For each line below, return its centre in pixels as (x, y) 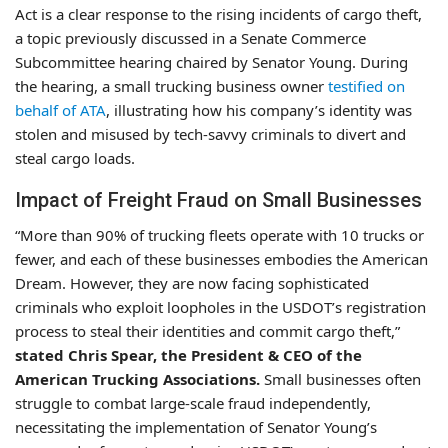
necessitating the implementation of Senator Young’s (196, 426)
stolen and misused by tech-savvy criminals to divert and (210, 133)
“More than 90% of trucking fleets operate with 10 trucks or (219, 234)
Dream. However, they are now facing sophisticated (192, 282)
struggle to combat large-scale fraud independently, (193, 402)
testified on (366, 85)
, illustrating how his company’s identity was (259, 109)
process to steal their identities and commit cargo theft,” (207, 330)
